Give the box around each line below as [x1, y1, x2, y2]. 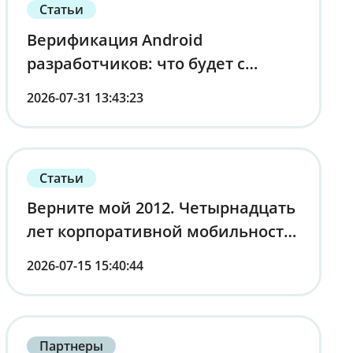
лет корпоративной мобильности [26, 220, 295, 242]
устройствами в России [26, 76, 214, 98]
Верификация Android [26, 28, 203, 50]
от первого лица [26, 243, 157, 266]
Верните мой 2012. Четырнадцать [26, 196, 295, 218]
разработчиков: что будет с [26, 52, 245, 74]
